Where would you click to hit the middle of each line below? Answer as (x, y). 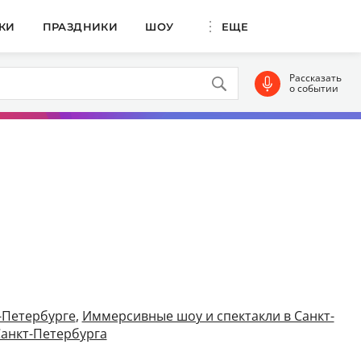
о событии (313, 88)
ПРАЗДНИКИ (80, 26)
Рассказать (315, 77)
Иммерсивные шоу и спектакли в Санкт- (208, 315)
